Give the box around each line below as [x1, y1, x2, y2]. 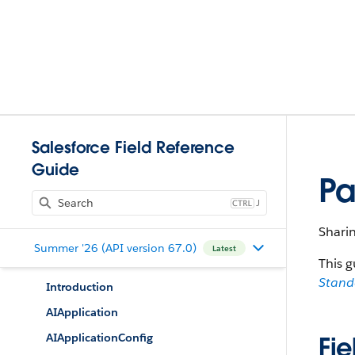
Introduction [46, 280, 113, 294]
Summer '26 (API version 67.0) [33, 240, 197, 255]
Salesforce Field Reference [32, 137, 235, 158]
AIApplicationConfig [46, 330, 153, 345]
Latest [212, 242, 236, 254]
